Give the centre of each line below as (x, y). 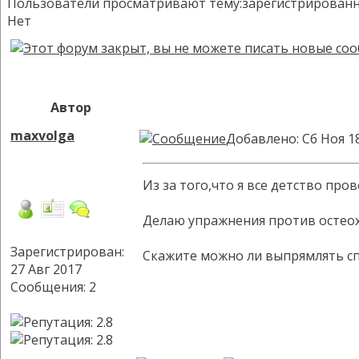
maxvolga (42, 135)
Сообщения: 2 (53, 287)
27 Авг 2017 (46, 269)
